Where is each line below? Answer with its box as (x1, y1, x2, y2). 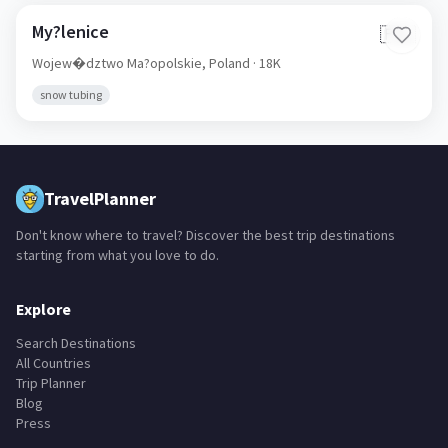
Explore (16, 299, 71, 319)
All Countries (16, 354, 91, 372)
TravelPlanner (44, 187, 156, 210)
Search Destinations (16, 334, 136, 352)
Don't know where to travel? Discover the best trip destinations (16, 226, 395, 244)
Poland (209, 54, 250, 72)
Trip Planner (16, 374, 86, 392)
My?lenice (32, 20, 109, 43)
